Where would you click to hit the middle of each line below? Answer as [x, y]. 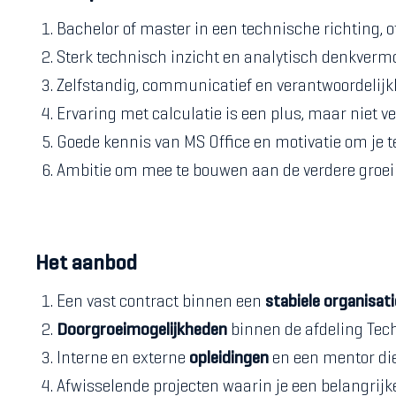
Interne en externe [123, 359]
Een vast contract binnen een [161, 303]
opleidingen [229, 359]
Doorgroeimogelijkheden [142, 331]
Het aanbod [86, 264]
